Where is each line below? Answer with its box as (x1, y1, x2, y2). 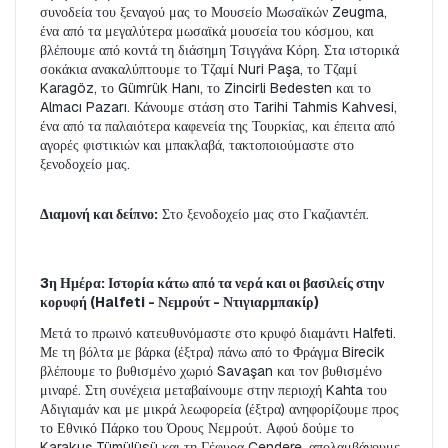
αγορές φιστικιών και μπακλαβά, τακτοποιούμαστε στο (40, 136, 354, 155)
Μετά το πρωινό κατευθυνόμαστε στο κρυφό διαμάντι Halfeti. (40, 324, 396, 343)
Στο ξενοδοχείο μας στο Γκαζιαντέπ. (158, 205, 369, 224)
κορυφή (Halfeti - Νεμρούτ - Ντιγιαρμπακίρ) (40, 293, 319, 312)
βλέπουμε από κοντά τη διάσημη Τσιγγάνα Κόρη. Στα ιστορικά (40, 41, 399, 60)
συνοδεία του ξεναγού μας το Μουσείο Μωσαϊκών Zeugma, (40, 3, 387, 22)
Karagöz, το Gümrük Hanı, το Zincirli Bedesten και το (40, 79, 371, 98)
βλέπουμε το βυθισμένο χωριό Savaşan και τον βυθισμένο (40, 362, 382, 381)
